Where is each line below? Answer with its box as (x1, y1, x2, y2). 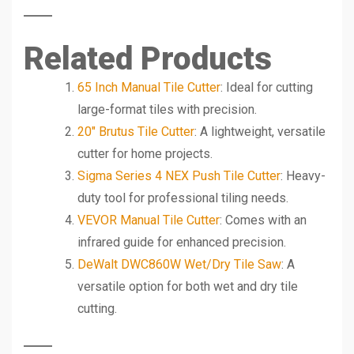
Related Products (24, 40, 272, 77)
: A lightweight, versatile (194, 123, 326, 139)
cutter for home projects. (77, 145, 213, 161)
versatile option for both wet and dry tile (77, 278, 298, 294)
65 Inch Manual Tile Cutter (77, 79, 220, 95)
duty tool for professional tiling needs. (77, 190, 288, 205)
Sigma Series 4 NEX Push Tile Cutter (77, 168, 281, 183)
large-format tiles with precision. (77, 101, 257, 117)
